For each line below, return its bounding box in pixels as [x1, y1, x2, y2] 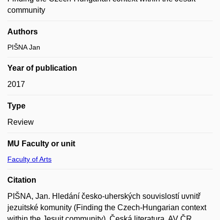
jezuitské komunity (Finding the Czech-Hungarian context [7, 203, 206, 212]
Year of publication [7, 64, 77, 72]
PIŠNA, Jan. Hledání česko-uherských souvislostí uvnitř [7, 192, 200, 200]
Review [7, 118, 34, 126]
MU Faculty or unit [7, 139, 75, 148]
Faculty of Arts [7, 155, 52, 163]
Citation [7, 176, 36, 184]
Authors [7, 27, 38, 36]
